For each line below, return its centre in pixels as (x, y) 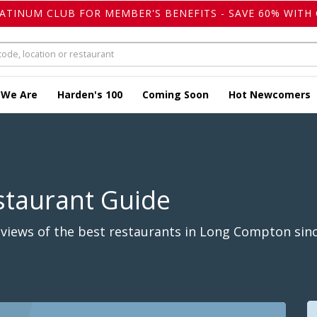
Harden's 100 (90, 95)
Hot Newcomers (270, 95)
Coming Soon (175, 95)
